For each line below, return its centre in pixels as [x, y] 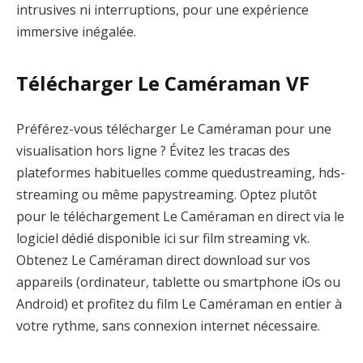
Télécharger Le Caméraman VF [163, 83]
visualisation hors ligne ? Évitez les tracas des [153, 150]
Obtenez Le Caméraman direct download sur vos [163, 260]
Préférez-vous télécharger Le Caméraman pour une [174, 128]
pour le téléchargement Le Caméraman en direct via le [180, 216]
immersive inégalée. [76, 31]
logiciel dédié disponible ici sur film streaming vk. [163, 238]
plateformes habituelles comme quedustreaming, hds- [181, 172]
